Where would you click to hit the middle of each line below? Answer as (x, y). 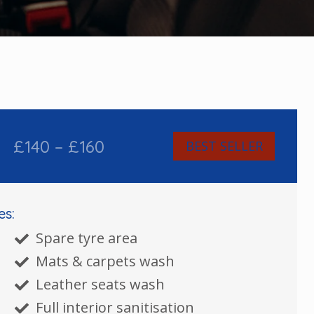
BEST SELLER (224, 146)
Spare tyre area (87, 238)
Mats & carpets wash (105, 261)
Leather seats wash (101, 284)
